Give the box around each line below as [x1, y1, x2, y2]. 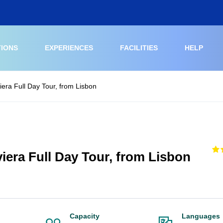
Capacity [70, 212, 100, 220]
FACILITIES [120, 44, 158, 52]
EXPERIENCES [45, 44, 93, 52]
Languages [182, 212, 220, 220]
